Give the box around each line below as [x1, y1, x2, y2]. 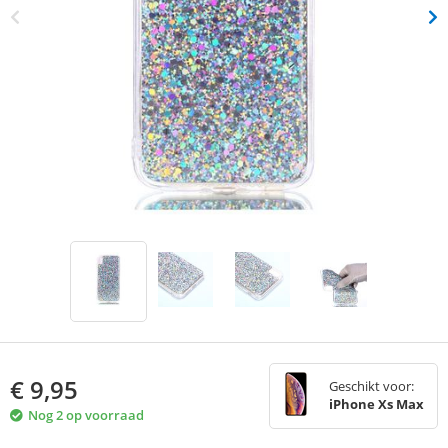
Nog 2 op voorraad [28, 406, 144, 425]
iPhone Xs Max [329, 395, 424, 414]
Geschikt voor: [329, 377, 414, 396]
